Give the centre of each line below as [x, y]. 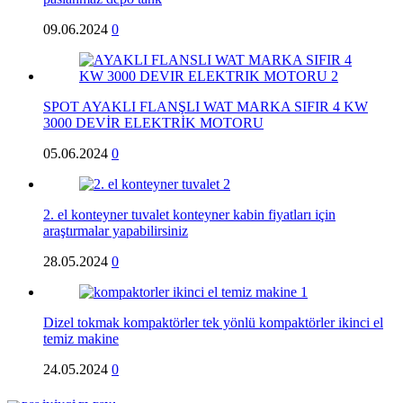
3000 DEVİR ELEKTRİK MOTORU [153, 122]
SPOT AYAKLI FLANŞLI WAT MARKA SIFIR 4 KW [206, 106]
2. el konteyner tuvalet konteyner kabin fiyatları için [189, 214]
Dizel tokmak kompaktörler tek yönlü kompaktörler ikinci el [213, 322]
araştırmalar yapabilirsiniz [116, 230]
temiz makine [81, 338]
